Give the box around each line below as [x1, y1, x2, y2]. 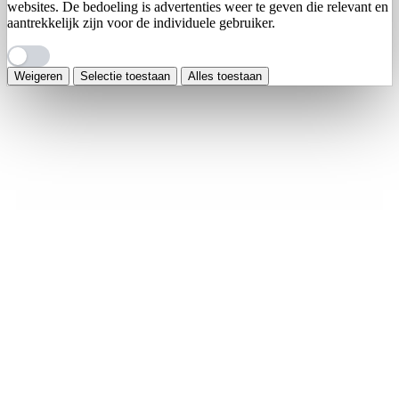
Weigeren [14, 69, 62, 84]
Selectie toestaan [80, 69, 170, 84]
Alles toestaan [188, 69, 262, 84]
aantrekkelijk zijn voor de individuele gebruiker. [7, 15, 275, 31]
